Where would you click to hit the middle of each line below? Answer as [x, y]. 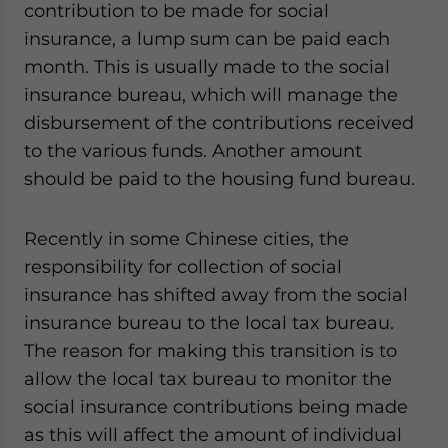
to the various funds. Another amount [193, 150]
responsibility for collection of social [183, 266]
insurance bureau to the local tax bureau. [209, 322]
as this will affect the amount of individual [213, 434]
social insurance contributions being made [216, 406]
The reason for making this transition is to [210, 350]
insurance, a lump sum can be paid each [207, 38]
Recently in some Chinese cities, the [186, 238]
